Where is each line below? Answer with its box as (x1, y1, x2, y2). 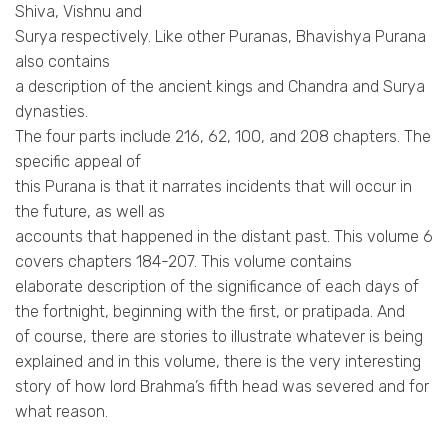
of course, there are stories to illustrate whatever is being (15, 326, 423, 346)
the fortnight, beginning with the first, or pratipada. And (15, 301, 405, 321)
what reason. (15, 401, 108, 421)
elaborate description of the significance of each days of (15, 276, 419, 296)
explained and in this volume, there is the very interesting (15, 351, 421, 371)
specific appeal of (15, 151, 141, 171)
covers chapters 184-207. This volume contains (15, 251, 352, 271)
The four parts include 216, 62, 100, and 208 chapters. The (15, 126, 431, 146)
